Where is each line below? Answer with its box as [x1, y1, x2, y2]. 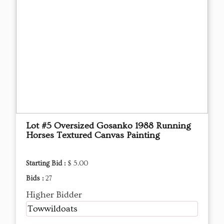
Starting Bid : [26, 159, 67, 167]
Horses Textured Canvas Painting [26, 129, 160, 140]
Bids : [26, 174, 45, 182]
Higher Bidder [26, 189, 82, 200]
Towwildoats [27, 203, 77, 214]
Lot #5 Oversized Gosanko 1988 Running [26, 120, 191, 131]
